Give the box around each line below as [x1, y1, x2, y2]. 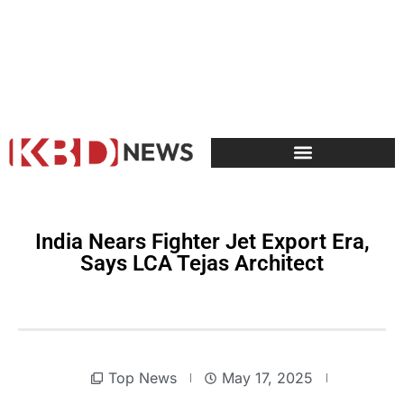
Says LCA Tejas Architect [80, 250, 324, 276]
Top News [107, 368, 177, 387]
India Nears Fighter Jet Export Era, [34, 228, 370, 254]
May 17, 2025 [221, 369, 313, 388]
